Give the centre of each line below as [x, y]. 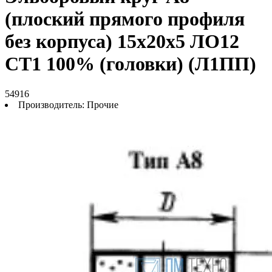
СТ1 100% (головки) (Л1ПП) [131, 64]
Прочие [103, 104]
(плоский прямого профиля [125, 19]
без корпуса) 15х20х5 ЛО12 [122, 42]
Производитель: [53, 104]
